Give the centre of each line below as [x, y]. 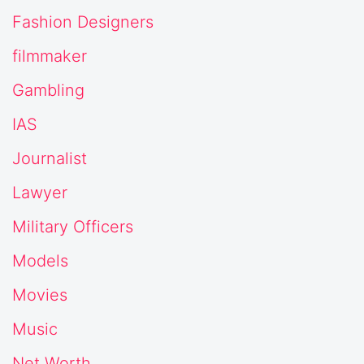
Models [40, 260]
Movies [40, 295]
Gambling [48, 90]
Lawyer [40, 192]
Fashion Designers [83, 22]
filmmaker [50, 56]
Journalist [50, 158]
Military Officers [73, 226]
